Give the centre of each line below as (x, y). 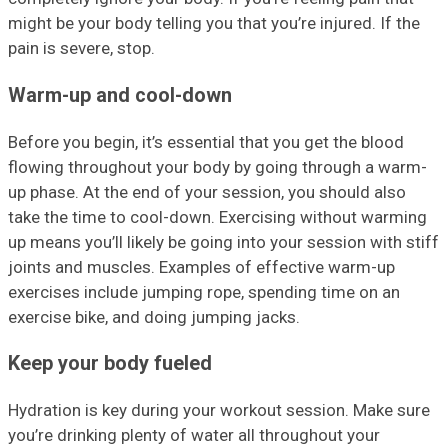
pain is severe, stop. (81, 47)
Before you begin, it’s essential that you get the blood (206, 141)
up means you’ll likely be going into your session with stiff (223, 241)
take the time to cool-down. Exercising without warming (217, 216)
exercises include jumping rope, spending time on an (204, 291)
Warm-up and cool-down (120, 95)
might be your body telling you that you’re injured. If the (214, 22)
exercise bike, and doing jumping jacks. (154, 316)
